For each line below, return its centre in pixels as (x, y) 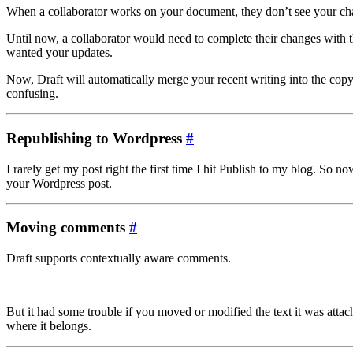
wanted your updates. (59, 53)
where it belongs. (49, 325)
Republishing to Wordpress (96, 138)
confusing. (32, 94)
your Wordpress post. (59, 183)
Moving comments (68, 228)
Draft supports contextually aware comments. (119, 258)
